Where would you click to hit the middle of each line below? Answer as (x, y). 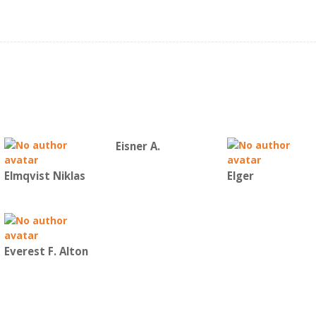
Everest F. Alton (46, 251)
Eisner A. (138, 146)
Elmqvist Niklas (45, 176)
